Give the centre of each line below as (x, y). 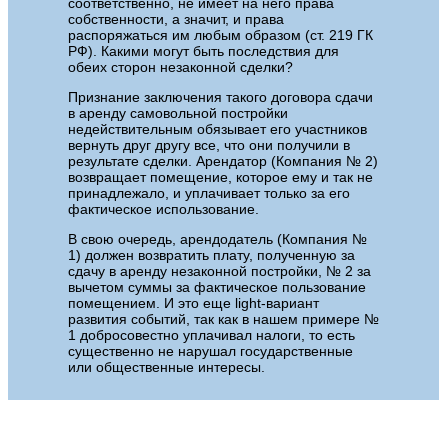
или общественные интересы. (166, 367)
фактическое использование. (163, 209)
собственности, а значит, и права (176, 19)
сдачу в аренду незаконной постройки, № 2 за (219, 271)
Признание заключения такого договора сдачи (220, 97)
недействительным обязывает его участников (217, 129)
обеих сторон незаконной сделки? (180, 67)
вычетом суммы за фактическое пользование (217, 287)
